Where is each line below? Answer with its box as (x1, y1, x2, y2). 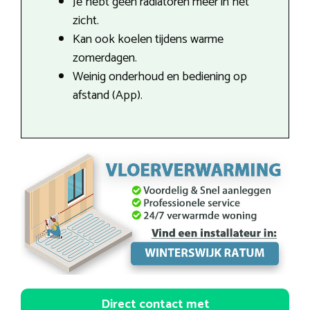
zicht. (73, 10, 99, 31)
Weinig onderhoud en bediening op (73, 66, 247, 87)
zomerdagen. (73, 47, 137, 69)
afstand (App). (73, 84, 143, 106)
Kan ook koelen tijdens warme (73, 28, 224, 50)
